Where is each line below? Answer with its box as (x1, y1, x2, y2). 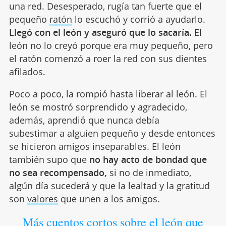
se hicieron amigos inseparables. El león (9, 140, 181, 153)
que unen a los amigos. (58, 193, 160, 205)
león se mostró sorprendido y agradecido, (9, 101, 187, 114)
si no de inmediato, (106, 166, 191, 179)
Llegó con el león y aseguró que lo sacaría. (9, 26, 192, 39)
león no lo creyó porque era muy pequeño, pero (9, 39, 213, 52)
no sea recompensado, (9, 166, 107, 179)
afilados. (9, 66, 45, 78)
